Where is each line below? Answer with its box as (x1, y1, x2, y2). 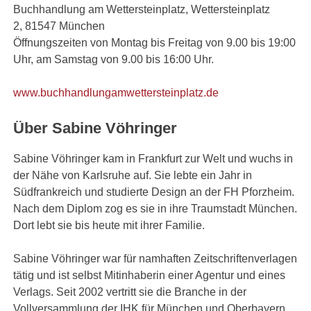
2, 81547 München (13, 20, 106, 33)
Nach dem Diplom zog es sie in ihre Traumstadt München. (13, 202, 298, 215)
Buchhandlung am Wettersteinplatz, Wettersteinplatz (13, 3, 271, 16)
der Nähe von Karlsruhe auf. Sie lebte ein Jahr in (13, 169, 253, 181)
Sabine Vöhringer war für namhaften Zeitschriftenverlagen (13, 252, 298, 264)
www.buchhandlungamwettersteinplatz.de (13, 87, 219, 99)
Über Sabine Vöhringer (13, 119, 178, 137)
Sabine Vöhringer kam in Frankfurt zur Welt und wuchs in (13, 152, 294, 165)
